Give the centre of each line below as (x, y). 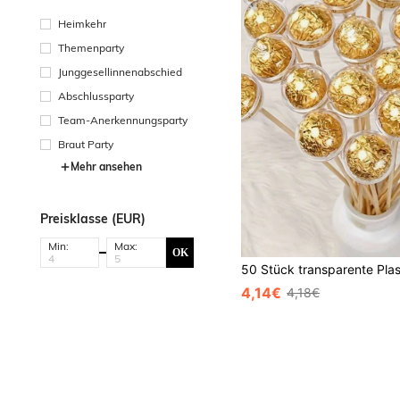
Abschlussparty (96, 96)
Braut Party (86, 144)
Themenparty (91, 48)
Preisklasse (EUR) (93, 219)
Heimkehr (82, 24)
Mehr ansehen (106, 167)
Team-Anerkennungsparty (123, 120)
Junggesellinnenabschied (120, 72)
